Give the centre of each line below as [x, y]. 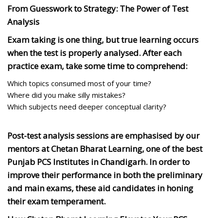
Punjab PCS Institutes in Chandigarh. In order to [99, 162]
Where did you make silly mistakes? [66, 95]
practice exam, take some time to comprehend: [97, 66]
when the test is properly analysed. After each [94, 53]
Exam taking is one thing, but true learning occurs [103, 39]
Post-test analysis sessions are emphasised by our [103, 135]
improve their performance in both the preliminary [105, 175]
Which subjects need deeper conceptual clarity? [87, 106]
